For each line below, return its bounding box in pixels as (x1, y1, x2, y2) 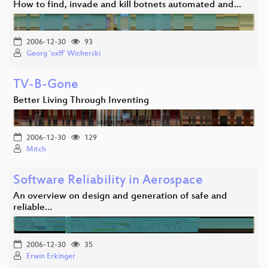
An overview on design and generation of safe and (13, 190, 227, 202)
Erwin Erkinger (26, 252, 75, 261)
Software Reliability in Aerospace (13, 173, 203, 188)
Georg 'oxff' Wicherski (26, 49, 100, 58)
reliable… (13, 202, 52, 214)
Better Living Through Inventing (13, 95, 149, 106)
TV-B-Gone (13, 77, 78, 93)
